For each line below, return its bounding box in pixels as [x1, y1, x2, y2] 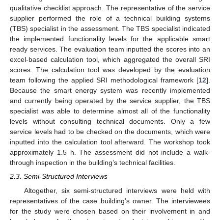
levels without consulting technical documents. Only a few [10, 117, 210, 126]
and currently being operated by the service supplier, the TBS [10, 97, 210, 105]
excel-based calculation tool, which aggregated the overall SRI [10, 55, 210, 64]
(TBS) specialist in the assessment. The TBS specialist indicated [10, 25, 210, 33]
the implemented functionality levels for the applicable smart [10, 35, 210, 43]
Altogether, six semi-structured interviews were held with [24, 186, 210, 194]
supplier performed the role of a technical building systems [10, 14, 210, 23]
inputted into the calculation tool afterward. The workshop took [10, 138, 210, 146]
